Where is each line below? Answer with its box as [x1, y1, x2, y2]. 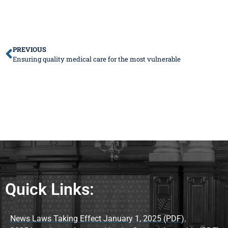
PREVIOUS [13, 45, 46, 54]
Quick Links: [5, 180, 94, 199]
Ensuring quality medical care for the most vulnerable [13, 54, 181, 64]
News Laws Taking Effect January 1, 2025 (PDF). [10, 214, 186, 224]
